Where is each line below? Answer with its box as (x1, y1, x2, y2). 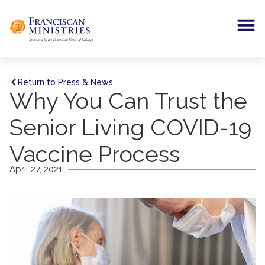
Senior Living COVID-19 (9, 114, 251, 141)
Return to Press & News (18, 77, 113, 87)
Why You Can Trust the (9, 88, 247, 115)
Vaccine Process (9, 141, 180, 168)
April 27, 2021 (9, 164, 62, 175)
